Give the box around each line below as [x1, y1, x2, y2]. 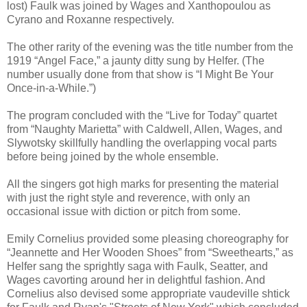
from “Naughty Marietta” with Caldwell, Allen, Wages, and [7, 123, 282, 135]
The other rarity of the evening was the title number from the [7, 40, 293, 53]
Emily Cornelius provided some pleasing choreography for [7, 232, 288, 245]
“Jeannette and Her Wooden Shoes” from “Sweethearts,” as [7, 246, 293, 258]
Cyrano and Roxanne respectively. [7, 13, 174, 25]
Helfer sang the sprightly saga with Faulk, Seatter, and [7, 260, 268, 272]
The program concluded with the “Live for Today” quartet [7, 109, 277, 121]
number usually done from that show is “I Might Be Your [7, 68, 273, 80]
